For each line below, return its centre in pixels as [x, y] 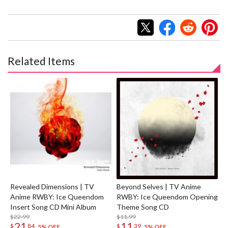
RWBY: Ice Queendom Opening [167, 197]
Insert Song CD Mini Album [53, 207]
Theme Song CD [143, 207]
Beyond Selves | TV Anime [159, 187]
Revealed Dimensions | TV [52, 187]
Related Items [41, 61]
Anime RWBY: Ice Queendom [57, 197]
